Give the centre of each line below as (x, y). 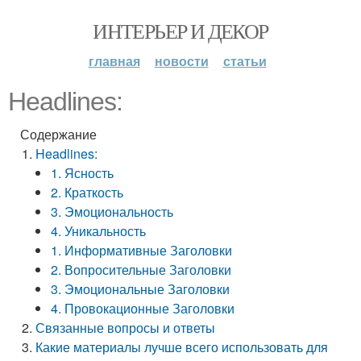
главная (114, 61)
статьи (245, 61)
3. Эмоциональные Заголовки (141, 289)
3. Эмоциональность (112, 212)
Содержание (58, 134)
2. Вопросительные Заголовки (141, 270)
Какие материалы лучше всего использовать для (182, 347)
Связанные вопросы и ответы (126, 328)
